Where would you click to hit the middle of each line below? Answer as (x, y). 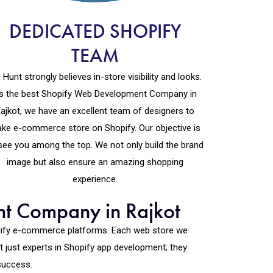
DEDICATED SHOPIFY (95, 31)
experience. (95, 179)
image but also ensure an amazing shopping (95, 162)
